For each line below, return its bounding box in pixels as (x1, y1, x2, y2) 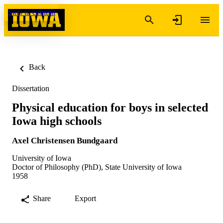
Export (75, 194, 96, 203)
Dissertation (12, 84, 49, 93)
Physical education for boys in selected (12, 101, 208, 114)
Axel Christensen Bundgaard (12, 135, 117, 145)
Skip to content (8, 8, 55, 16)
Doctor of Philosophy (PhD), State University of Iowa (12, 162, 182, 171)
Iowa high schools (12, 114, 102, 127)
